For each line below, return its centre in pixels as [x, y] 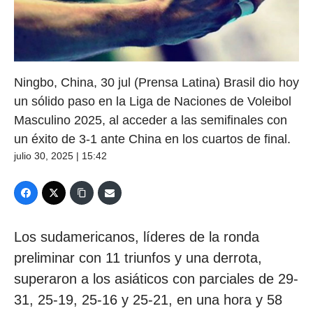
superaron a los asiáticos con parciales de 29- [156, 279]
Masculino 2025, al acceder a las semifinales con [151, 121]
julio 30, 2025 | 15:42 [60, 156]
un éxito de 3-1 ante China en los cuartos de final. [152, 139]
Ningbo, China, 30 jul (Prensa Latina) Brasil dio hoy [156, 83]
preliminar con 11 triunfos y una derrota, [138, 258]
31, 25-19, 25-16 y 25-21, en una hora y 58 [148, 300]
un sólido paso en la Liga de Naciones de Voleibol [153, 102]
